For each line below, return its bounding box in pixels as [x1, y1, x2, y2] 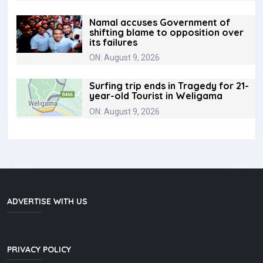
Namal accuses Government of [89, 16, 230, 28]
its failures [89, 36, 137, 48]
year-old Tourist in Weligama [89, 90, 222, 102]
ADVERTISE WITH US [7, 196, 87, 207]
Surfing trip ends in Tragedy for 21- [89, 80, 249, 92]
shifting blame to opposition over [89, 26, 244, 38]
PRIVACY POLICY [7, 244, 71, 255]
